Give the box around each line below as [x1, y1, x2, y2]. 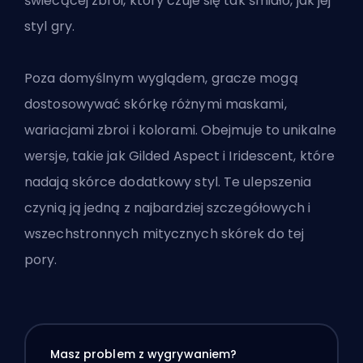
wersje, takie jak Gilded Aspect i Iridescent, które [24, 146, 335, 165]
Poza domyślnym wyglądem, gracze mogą [24, 68, 298, 88]
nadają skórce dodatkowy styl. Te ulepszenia [24, 172, 312, 191]
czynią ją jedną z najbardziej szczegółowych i [24, 198, 311, 217]
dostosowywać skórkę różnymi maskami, [24, 94, 287, 113]
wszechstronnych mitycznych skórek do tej [24, 224, 305, 243]
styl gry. [24, 16, 75, 36]
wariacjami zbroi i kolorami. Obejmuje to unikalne [24, 120, 336, 139]
